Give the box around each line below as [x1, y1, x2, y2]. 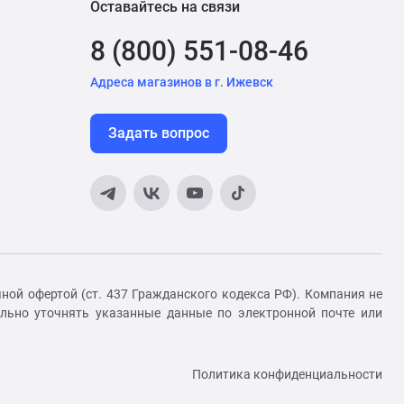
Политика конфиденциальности [192, 367, 382, 381]
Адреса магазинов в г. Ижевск [90, 75, 273, 89]
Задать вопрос [108, 124, 209, 142]
